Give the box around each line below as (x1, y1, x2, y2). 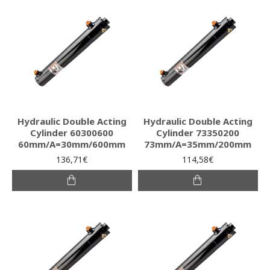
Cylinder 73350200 (156, 126, 240, 139)
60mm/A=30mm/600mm (18, 137, 126, 150)
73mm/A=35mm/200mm (144, 137, 252, 150)
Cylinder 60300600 (30, 126, 114, 139)
